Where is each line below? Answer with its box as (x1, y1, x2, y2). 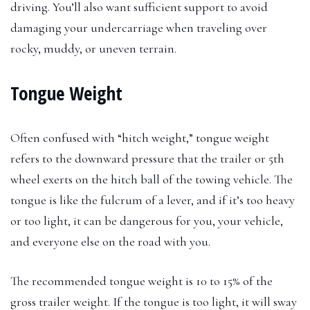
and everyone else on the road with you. (10, 233, 210, 249)
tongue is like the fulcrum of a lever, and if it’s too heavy (10, 192, 295, 208)
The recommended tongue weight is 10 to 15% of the (10, 273, 273, 289)
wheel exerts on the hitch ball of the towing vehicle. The (10, 171, 293, 187)
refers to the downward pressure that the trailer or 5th (10, 150, 284, 166)
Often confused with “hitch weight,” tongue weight (10, 129, 269, 145)
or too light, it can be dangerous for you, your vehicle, (10, 212, 283, 228)
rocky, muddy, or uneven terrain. (10, 40, 176, 56)
